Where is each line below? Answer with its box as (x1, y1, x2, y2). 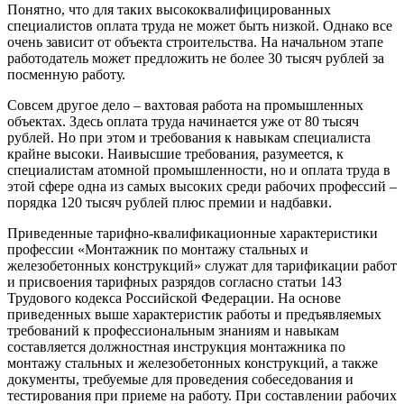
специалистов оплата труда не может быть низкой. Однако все (7, 17, 392, 33)
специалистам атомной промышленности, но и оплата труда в (7, 161, 390, 178)
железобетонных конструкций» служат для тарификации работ (7, 257, 397, 273)
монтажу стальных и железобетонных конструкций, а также (7, 354, 378, 371)
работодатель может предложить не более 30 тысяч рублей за (7, 50, 384, 66)
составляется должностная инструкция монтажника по (7, 338, 345, 354)
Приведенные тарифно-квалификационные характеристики (7, 225, 378, 241)
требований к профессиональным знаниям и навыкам (7, 322, 339, 338)
